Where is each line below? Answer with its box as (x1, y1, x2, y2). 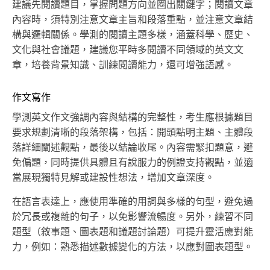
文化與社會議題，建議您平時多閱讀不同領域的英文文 (12, 45, 243, 55)
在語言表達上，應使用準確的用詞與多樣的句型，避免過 (12, 197, 253, 207)
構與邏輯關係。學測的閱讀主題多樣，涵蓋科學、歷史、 (12, 30, 253, 40)
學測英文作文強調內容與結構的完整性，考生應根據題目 (12, 113, 253, 123)
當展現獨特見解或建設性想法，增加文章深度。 (12, 173, 215, 183)
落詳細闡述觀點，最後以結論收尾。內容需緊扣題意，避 (12, 143, 253, 153)
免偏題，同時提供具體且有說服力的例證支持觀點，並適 (12, 158, 253, 168)
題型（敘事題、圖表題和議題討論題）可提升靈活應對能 (12, 227, 253, 237)
